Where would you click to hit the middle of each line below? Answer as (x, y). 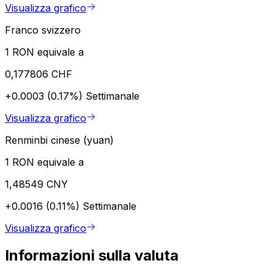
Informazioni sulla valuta (92, 255)
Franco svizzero (43, 30)
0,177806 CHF (39, 74)
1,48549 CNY (36, 184)
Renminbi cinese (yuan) (59, 140)
